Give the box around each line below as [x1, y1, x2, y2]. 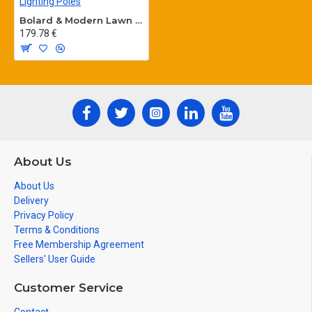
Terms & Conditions [14, 224, 100, 235]
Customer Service [14, 281, 123, 295]
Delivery [14, 195, 49, 206]
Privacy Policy [14, 210, 74, 221]
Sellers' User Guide [14, 253, 95, 265]
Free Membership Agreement [14, 239, 144, 250]
